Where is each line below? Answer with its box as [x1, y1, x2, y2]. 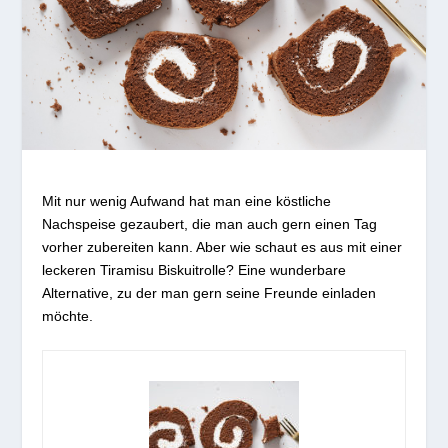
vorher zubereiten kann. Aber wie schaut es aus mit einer [42, 238, 403, 255]
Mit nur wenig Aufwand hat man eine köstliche [42, 192, 332, 209]
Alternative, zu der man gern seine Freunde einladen [42, 284, 377, 301]
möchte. [42, 307, 94, 324]
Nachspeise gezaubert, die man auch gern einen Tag [42, 215, 378, 232]
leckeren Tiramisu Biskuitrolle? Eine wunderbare [42, 261, 347, 278]
